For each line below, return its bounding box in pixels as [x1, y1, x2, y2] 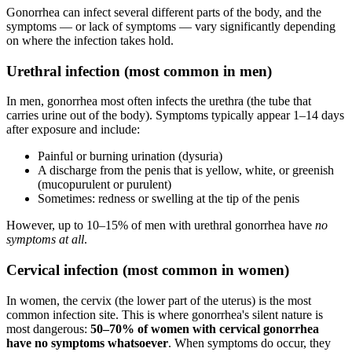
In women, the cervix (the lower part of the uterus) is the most [6, 293, 311, 307]
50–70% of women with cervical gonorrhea [90, 321, 319, 335]
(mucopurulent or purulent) [38, 178, 171, 192]
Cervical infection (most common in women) [6, 262, 289, 279]
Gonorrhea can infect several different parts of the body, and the [6, 5, 321, 19]
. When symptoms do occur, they [168, 335, 331, 350]
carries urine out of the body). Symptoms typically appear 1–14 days [6, 108, 344, 123]
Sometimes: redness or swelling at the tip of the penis [38, 192, 299, 206]
